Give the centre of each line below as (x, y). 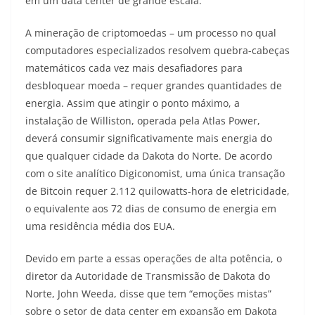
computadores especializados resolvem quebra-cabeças (157, 51)
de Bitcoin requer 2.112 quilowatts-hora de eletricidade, (157, 191)
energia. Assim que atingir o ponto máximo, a (133, 103)
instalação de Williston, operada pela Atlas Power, (143, 121)
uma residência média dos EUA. (100, 226)
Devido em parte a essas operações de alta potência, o (154, 259)
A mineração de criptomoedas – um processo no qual (151, 33)
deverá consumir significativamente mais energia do (149, 139)
